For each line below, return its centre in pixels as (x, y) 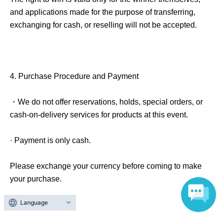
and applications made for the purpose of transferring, (103, 12)
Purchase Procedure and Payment (78, 76)
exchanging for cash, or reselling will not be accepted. (103, 25)
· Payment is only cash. (50, 140)
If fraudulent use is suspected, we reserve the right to (101, 204)
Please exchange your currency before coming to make (106, 166)
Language (34, 203)
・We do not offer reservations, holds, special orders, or (106, 102)
